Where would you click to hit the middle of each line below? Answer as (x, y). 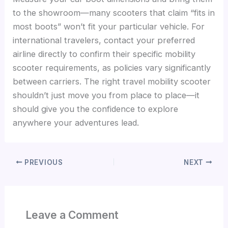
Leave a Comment (72, 215)
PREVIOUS (43, 162)
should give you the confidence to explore (96, 109)
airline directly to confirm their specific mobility (104, 54)
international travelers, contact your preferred (104, 40)
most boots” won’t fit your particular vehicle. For (109, 27)
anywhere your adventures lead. (76, 123)
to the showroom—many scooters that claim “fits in (114, 13)
